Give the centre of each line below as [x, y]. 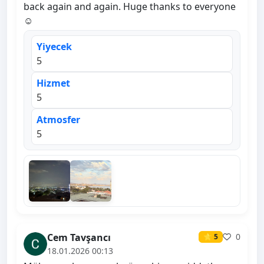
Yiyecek [54, 47]
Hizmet [53, 83]
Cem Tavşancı [79, 238]
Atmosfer [58, 120]
